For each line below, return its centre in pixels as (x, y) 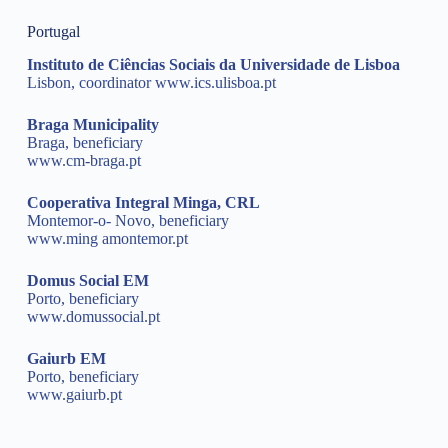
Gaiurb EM (66, 358)
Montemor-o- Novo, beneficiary (127, 220)
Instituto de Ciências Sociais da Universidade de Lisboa (213, 64)
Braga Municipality (92, 124)
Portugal (53, 31)
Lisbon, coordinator (90, 82)
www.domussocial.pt (93, 316)
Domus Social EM (87, 280)
